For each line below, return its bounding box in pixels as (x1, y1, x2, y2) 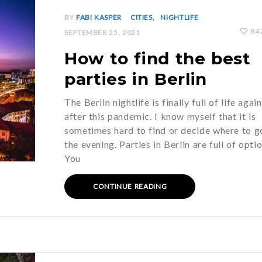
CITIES (130, 13, 153, 22)
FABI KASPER (75, 13, 122, 22)
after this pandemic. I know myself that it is (64, 111, 256, 122)
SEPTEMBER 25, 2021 (64, 28, 140, 37)
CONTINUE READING (93, 182, 167, 191)
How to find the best (64, 49, 251, 68)
